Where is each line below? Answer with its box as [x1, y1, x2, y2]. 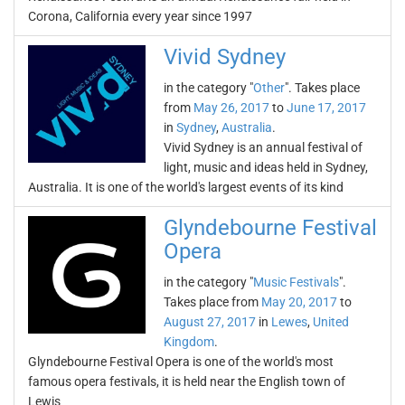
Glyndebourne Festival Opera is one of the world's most [28, 354, 334, 369]
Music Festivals [253, 275, 339, 289]
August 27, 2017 [164, 315, 256, 329]
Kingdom [164, 334, 214, 349]
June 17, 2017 [287, 100, 366, 115]
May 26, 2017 [193, 100, 269, 115]
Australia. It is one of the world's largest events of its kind [28, 180, 344, 194]
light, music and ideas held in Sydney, [164, 160, 368, 174]
